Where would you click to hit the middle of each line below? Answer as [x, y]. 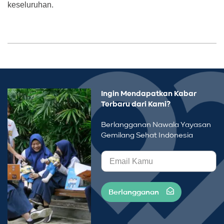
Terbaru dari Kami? [136, 104]
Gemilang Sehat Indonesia [147, 135]
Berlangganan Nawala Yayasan [156, 125]
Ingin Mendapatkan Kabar [149, 94]
